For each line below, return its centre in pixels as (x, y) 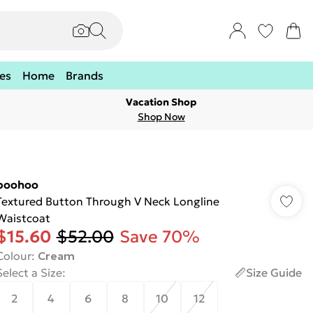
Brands (85, 75)
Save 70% (159, 237)
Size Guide (274, 272)
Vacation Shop (161, 102)
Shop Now (161, 117)
